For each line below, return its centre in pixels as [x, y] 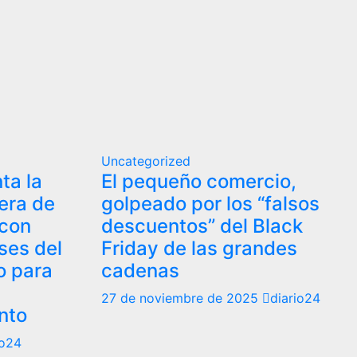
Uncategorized [146, 161]
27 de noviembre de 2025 [182, 298]
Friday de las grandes [199, 248]
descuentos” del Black [202, 226]
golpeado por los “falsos [210, 203]
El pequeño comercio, [199, 181]
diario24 [295, 298]
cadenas [140, 270]
